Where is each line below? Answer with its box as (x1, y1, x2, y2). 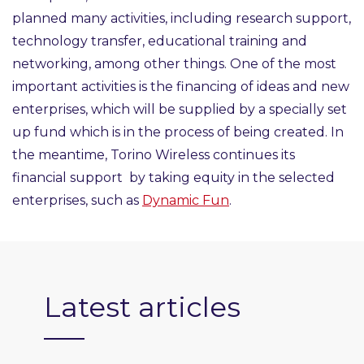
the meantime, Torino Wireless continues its (12, 147, 295, 163)
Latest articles (44, 290, 240, 325)
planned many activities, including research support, (12, 11, 351, 27)
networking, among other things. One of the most (12, 56, 336, 72)
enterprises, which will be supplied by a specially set (12, 102, 347, 118)
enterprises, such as (12, 193, 142, 209)
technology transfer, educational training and (12, 33, 307, 50)
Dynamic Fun (142, 193, 229, 209)
